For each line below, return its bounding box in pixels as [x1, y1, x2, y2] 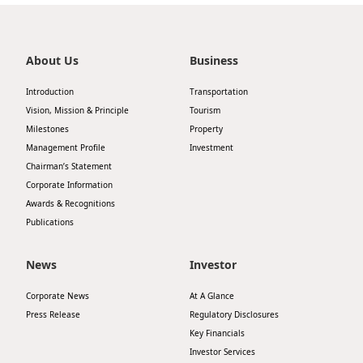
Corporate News [26, 290, 89, 301]
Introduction [26, 86, 74, 97]
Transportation [190, 86, 248, 97]
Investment [190, 142, 233, 153]
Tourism [190, 105, 220, 116]
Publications [26, 216, 74, 228]
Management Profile [26, 142, 105, 153]
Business [190, 53, 238, 68]
